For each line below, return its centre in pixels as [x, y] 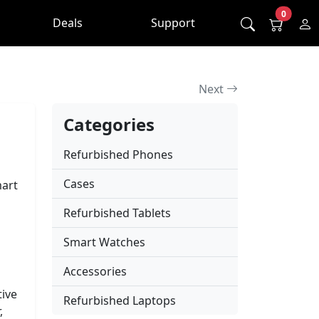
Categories [109, 124]
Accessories [95, 271]
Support [173, 23]
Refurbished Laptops [120, 300]
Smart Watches [104, 242]
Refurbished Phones [118, 154]
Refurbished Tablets [117, 213]
